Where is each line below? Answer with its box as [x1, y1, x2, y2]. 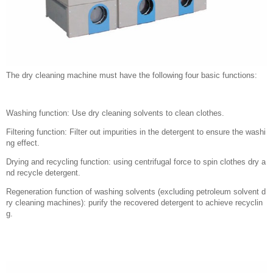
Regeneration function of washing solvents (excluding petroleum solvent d [6, 187, 266, 196]
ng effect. [6, 138, 40, 147]
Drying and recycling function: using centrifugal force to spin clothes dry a [6, 157, 266, 166]
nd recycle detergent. [6, 168, 80, 177]
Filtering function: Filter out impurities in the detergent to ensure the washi [6, 127, 266, 136]
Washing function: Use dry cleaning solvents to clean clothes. [6, 108, 224, 118]
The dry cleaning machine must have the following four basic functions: [6, 71, 257, 80]
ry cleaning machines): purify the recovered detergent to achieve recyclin [6, 198, 263, 207]
